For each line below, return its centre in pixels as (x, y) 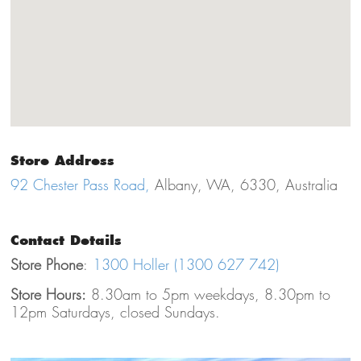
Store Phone (46, 264)
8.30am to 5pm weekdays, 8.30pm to (208, 294)
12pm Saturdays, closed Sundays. (115, 312)
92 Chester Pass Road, (82, 185)
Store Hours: (48, 294)
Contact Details (66, 240)
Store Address (62, 160)
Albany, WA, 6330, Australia (246, 185)
